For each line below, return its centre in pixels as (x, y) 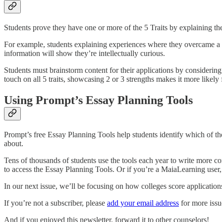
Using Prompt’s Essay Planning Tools (98, 100)
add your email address (143, 203)
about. (15, 144)
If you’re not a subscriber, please (55, 203)
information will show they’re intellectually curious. (84, 54)
